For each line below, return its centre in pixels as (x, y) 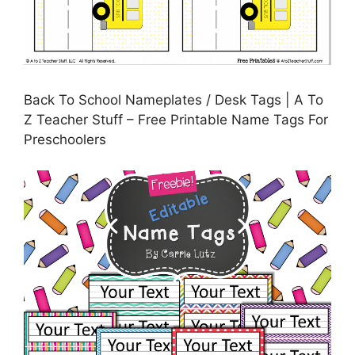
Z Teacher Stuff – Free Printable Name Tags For (176, 120)
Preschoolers (65, 140)
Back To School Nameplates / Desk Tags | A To (174, 100)
